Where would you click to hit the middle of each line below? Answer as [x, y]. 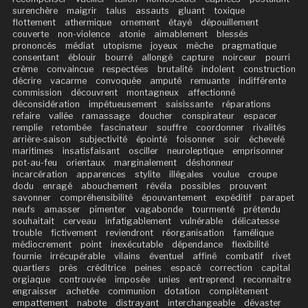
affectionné [211, 92]
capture [197, 57]
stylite [147, 174]
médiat [79, 45]
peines [148, 267]
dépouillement [229, 22]
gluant [191, 10]
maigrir [81, 10]
